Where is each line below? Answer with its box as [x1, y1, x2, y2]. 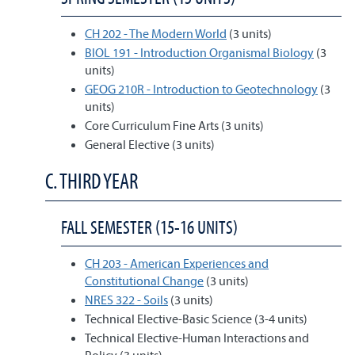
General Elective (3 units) [85, 136, 215, 152]
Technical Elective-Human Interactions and [85, 330, 309, 345]
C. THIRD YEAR [45, 167, 138, 194]
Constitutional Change [85, 273, 204, 288]
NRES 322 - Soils [85, 292, 168, 307]
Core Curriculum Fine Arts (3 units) [85, 117, 264, 133]
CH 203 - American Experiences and [85, 255, 269, 271]
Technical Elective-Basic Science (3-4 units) [85, 311, 307, 326]
